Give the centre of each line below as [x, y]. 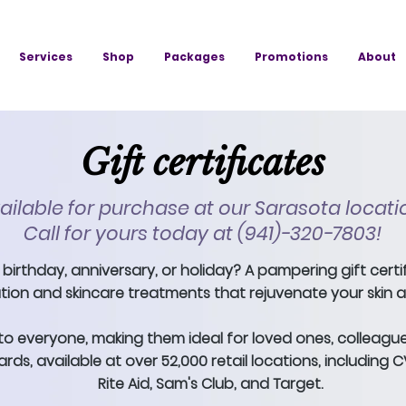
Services [46, 57]
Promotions [291, 57]
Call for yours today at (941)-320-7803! [202, 234]
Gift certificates [203, 163]
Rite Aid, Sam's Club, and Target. [210, 384]
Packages [194, 57]
